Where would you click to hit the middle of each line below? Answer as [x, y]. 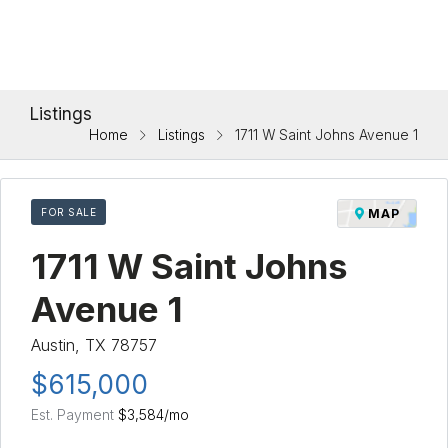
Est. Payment [74, 414]
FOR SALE [68, 211]
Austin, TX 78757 [94, 344]
